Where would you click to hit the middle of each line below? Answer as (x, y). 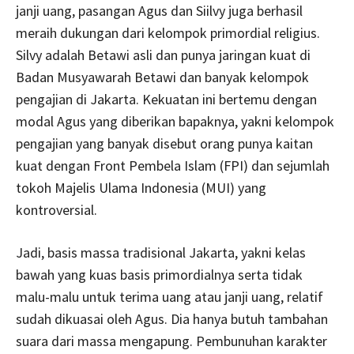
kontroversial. (56, 209)
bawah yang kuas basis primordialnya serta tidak (159, 274)
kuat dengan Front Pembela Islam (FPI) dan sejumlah (173, 165)
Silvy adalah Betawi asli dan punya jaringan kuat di (163, 55)
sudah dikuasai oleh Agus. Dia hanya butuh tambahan (172, 318)
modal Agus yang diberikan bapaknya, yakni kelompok (175, 121)
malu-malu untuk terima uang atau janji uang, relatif (169, 296)
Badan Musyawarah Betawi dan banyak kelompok (162, 77)
